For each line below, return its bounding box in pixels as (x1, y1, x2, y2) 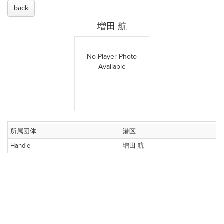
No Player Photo (87, 52, 137, 61)
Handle (10, 142, 30, 150)
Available (98, 62, 126, 71)
